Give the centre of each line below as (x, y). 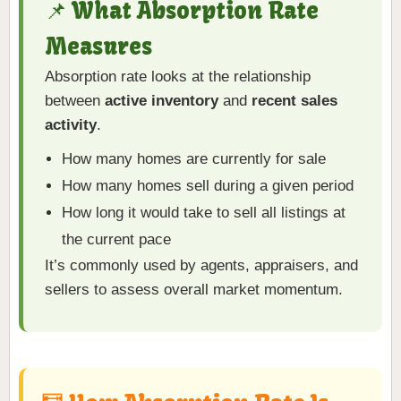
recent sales (294, 101)
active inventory (162, 101)
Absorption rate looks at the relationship (178, 77)
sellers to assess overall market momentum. (194, 290)
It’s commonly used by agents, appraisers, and (201, 266)
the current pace (117, 240)
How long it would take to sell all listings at (204, 213)
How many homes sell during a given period (208, 186)
